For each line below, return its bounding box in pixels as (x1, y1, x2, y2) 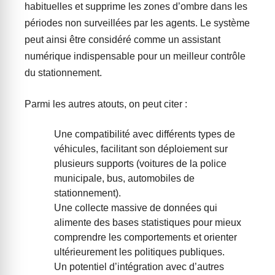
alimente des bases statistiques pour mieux (54, 217, 241, 228)
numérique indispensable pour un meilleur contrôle (25, 51, 246, 62)
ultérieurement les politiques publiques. (54, 247, 225, 258)
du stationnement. (25, 68, 102, 79)
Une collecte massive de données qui (54, 203, 217, 214)
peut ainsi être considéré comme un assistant (25, 34, 220, 45)
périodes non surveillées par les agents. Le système (25, 18, 250, 29)
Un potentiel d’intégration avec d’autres (54, 261, 224, 273)
